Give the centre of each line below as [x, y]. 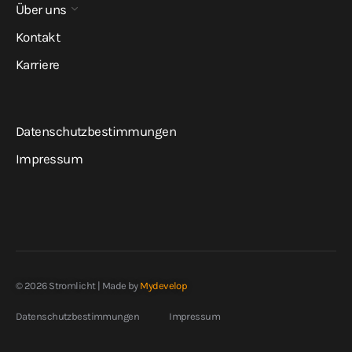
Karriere [38, 65]
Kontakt [38, 37]
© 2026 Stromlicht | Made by [78, 286]
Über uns [41, 10]
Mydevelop [164, 286]
